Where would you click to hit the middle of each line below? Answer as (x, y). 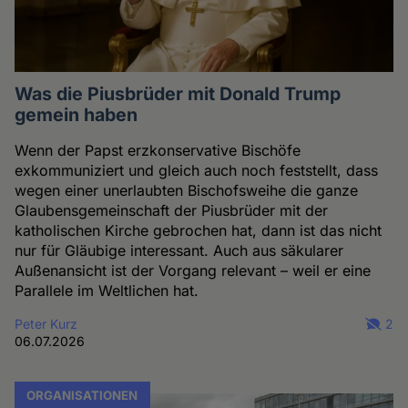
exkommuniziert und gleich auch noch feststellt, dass (197, 170)
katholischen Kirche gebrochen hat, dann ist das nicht (199, 230)
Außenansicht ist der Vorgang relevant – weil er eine (193, 270)
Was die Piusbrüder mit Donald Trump (178, 94)
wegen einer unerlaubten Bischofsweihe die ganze (187, 190)
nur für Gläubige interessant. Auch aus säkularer (179, 250)
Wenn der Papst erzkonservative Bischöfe (158, 150)
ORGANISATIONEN (82, 395)
